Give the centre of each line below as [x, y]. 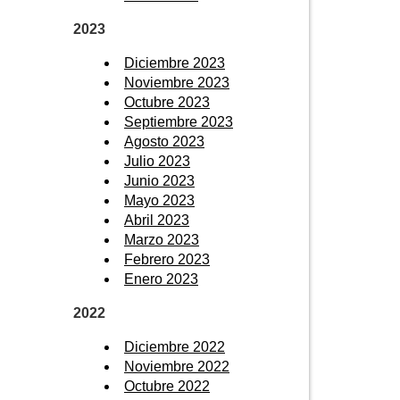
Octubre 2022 [167, 386]
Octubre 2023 [167, 102]
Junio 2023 [159, 180]
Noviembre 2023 [177, 82]
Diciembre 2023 [175, 62]
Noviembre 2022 [177, 366]
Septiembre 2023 [179, 121]
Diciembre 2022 [175, 346]
